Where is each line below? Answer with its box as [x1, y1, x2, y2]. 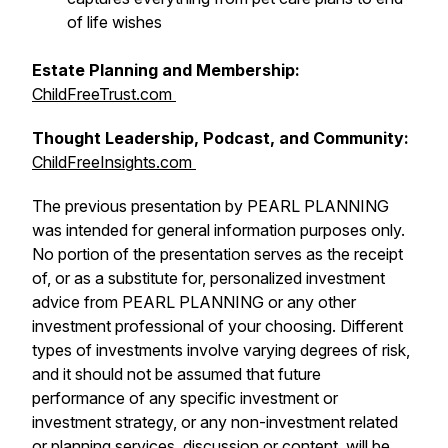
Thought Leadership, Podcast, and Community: [32, 128, 409, 148]
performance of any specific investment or [32, 388, 338, 408]
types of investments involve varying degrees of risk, [32, 340, 410, 360]
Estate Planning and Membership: [32, 60, 300, 80]
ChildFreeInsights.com [32, 152, 196, 172]
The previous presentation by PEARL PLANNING [32, 196, 389, 216]
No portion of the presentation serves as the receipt [32, 244, 403, 264]
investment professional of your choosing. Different [32, 316, 403, 336]
